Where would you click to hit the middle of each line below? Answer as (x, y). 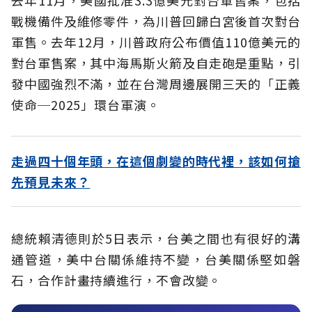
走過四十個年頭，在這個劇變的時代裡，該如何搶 (156, 161)
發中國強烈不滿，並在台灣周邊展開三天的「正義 (156, 83)
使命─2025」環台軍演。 (86, 104)
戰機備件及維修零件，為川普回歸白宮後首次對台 (156, 21)
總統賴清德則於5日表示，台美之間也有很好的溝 (156, 238)
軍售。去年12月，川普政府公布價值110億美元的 (156, 41)
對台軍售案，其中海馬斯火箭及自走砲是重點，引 (156, 62)
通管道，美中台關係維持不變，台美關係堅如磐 (156, 259)
